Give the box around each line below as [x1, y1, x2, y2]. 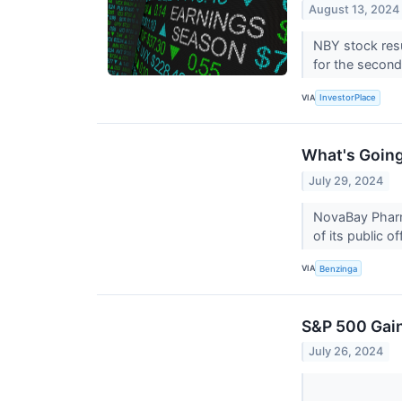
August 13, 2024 [309, 3, 400, 17]
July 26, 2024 [309, 344, 384, 358]
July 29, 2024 [309, 173, 384, 188]
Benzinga [319, 263, 358, 274]
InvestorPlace [319, 92, 377, 103]
